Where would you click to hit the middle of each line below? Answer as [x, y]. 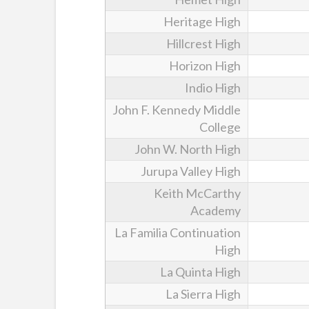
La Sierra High [203, 293]
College [220, 127]
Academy [216, 210]
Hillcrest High [203, 43]
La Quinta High [200, 271]
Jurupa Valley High [191, 171]
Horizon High [205, 65]
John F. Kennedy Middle [177, 109]
